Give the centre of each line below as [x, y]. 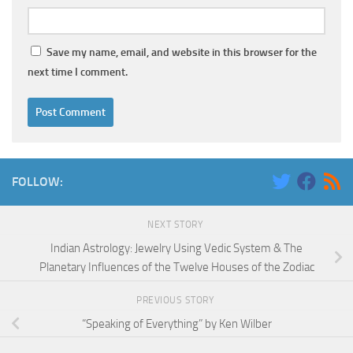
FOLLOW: [37, 182]
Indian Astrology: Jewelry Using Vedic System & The [176, 248]
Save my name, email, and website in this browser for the [182, 53]
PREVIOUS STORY [176, 300]
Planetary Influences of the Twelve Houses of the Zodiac [176, 267]
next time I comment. [78, 72]
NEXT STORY [176, 225]
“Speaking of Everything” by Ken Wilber [176, 323]
